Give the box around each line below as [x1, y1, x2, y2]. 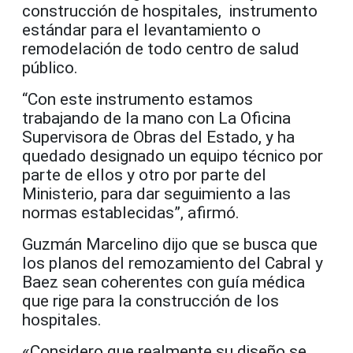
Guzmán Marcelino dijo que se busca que [22, 235, 318, 255]
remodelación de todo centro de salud [22, 39, 299, 59]
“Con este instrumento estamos [22, 90, 253, 110]
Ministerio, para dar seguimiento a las [22, 184, 291, 204]
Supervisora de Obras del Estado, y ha [22, 128, 295, 147]
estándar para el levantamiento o [22, 20, 261, 40]
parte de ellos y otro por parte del [22, 165, 266, 185]
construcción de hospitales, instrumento [22, 2, 318, 21]
